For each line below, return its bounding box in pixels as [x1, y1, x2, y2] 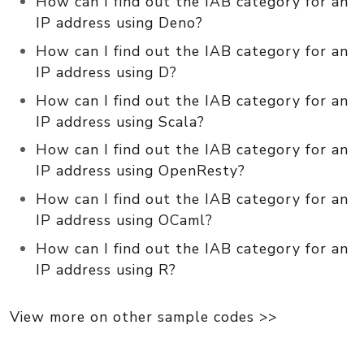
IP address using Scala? [36, 111, 205, 132]
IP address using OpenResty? [36, 161, 245, 181]
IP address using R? [36, 259, 176, 279]
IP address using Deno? [36, 12, 203, 32]
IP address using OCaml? [36, 210, 213, 231]
